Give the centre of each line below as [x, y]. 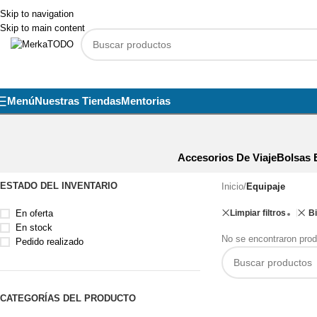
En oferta [34, 213]
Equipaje [265, 186]
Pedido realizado [50, 242]
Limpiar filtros [258, 213]
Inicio [232, 186]
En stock [34, 227]
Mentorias [146, 101]
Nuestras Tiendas [78, 101]
